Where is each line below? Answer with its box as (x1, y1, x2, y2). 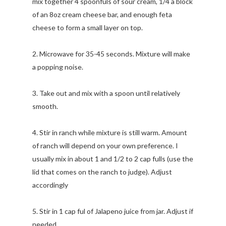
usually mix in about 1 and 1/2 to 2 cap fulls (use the (32, 154, 193, 163)
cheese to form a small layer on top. (32, 23, 143, 32)
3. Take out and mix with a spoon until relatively (32, 89, 180, 97)
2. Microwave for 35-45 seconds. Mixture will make (32, 49, 190, 58)
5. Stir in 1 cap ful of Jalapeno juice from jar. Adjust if (32, 207, 193, 215)
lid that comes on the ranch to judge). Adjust (32, 167, 172, 176)
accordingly (32, 181, 68, 189)
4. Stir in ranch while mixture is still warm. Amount (32, 128, 187, 137)
